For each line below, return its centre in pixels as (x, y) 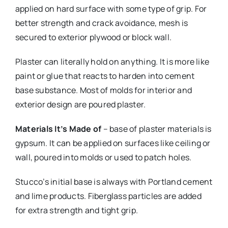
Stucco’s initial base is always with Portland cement (114, 182)
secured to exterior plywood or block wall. (93, 37)
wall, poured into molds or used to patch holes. (103, 158)
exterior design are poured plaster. (80, 105)
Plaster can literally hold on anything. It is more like (112, 62)
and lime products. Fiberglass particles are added (108, 196)
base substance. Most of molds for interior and (104, 90)
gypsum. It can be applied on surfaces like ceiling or (113, 143)
